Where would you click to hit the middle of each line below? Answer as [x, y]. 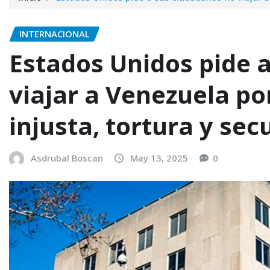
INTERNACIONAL [55, 34]
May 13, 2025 [159, 158]
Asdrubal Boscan [67, 158]
